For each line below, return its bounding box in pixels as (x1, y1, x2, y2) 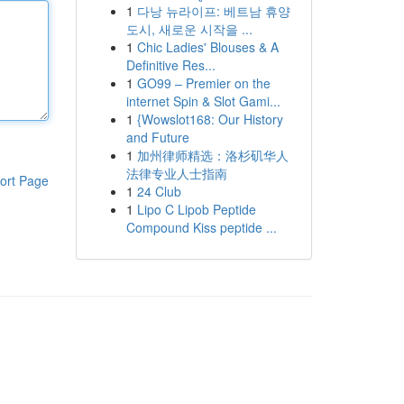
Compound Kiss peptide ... (125, 218, 277, 236)
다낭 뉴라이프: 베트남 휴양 (136, 2, 290, 20)
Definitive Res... (125, 56, 216, 74)
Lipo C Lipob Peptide (136, 200, 256, 218)
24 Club (136, 182, 181, 200)
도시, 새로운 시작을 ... (125, 20, 252, 38)
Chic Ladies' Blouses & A (136, 38, 279, 56)
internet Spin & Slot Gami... (125, 92, 280, 110)
